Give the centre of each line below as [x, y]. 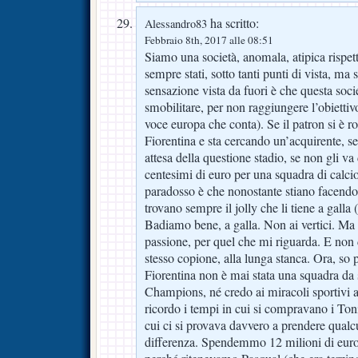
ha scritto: [233, 23]
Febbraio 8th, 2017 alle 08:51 [209, 40]
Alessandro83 [176, 23]
